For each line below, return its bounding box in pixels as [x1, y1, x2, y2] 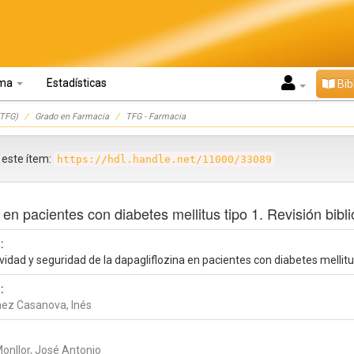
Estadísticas [47, 77, 107, 89]
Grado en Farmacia [35, 111, 109, 122]
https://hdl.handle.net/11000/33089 [57, 153, 272, 165]
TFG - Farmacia [126, 111, 186, 122]
